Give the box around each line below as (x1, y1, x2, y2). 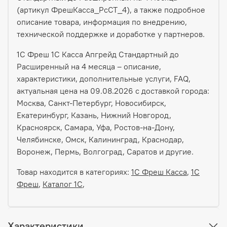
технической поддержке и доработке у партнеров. (17, 28, 205, 39)
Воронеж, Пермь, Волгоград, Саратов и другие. (17, 146, 194, 157)
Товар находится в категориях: (17, 166, 131, 177)
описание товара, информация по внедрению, (17, 16, 187, 27)
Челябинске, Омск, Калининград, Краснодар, (17, 134, 184, 144)
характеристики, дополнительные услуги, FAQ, (17, 73, 191, 84)
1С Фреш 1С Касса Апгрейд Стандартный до (17, 49, 179, 59)
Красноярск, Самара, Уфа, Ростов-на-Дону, (17, 122, 175, 132)
